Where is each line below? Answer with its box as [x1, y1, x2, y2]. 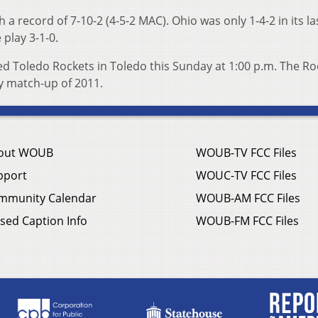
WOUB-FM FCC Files [196, 213, 299, 229]
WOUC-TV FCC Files [196, 168, 297, 184]
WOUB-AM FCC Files [196, 190, 300, 207]
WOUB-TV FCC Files [196, 145, 297, 161]
